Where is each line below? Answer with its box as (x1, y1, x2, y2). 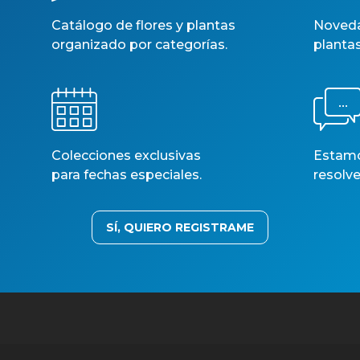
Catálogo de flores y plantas (51, 18, 235, 33)
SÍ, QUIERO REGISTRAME (106, 220, 254, 235)
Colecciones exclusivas (51, 148, 201, 163)
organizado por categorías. (51, 37, 227, 52)
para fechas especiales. (51, 167, 202, 182)
